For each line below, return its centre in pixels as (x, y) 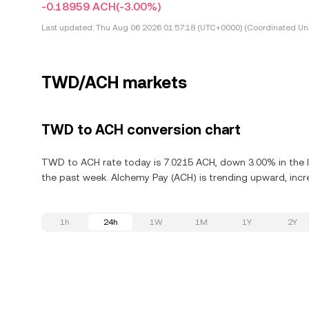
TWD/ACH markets (114, 83)
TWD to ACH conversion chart (141, 130)
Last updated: (68, 28)
